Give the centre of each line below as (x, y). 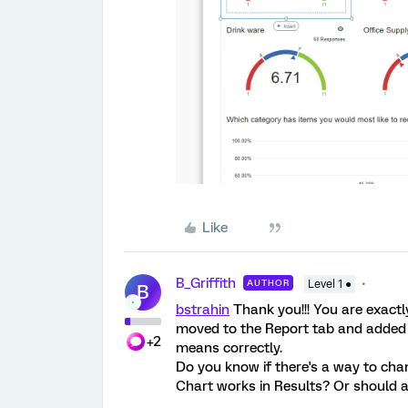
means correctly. (229, 347)
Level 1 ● (330, 284)
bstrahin (203, 309)
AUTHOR (268, 282)
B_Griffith (206, 283)
